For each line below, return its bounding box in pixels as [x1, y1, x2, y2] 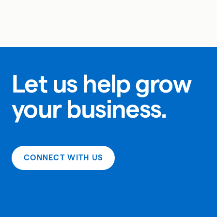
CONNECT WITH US [24, 154, 103, 162]
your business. [12, 95, 167, 123]
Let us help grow [12, 70, 192, 98]
